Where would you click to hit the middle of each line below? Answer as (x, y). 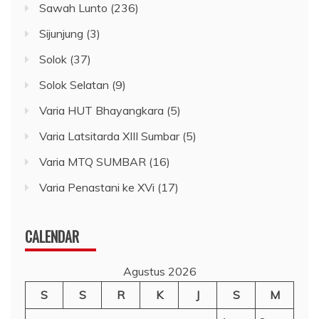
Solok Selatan (74, 84)
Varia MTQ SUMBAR (93, 161)
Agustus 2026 (159, 271)
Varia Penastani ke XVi (97, 187)
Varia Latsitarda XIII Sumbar (109, 136)
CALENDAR (52, 236)
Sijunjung (61, 33)
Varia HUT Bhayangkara (101, 110)
